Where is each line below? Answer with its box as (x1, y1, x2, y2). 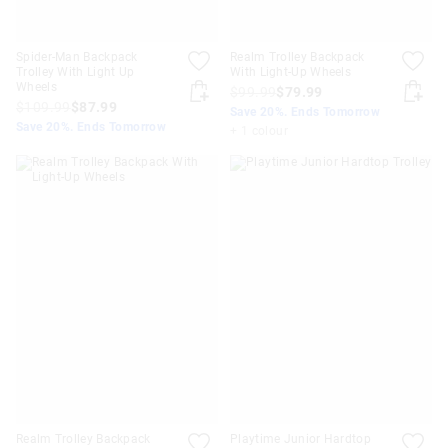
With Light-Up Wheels (230, 64, 352, 79)
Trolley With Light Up (16, 64, 135, 79)
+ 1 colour (230, 123, 288, 138)
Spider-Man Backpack (16, 49, 138, 64)
